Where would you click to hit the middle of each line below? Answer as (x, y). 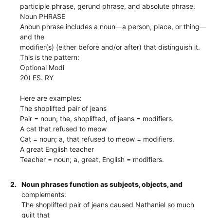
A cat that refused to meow (64, 128)
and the (32, 36)
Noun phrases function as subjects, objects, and (102, 184)
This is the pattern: (50, 57)
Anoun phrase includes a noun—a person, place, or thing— (113, 26)
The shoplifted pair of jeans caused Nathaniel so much (108, 204)
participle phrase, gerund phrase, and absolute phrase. (108, 6)
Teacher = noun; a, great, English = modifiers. (92, 159)
